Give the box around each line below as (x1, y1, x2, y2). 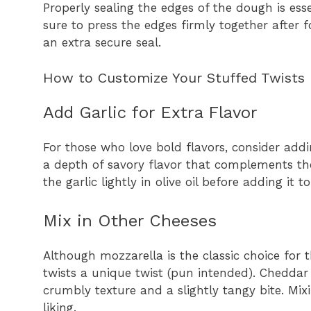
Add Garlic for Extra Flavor (43, 102, 258, 122)
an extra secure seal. (43, 35, 161, 50)
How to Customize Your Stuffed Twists (43, 69, 305, 86)
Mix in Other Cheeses (43, 211, 217, 231)
